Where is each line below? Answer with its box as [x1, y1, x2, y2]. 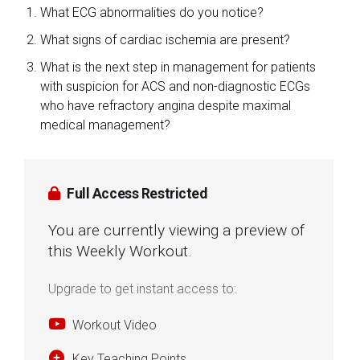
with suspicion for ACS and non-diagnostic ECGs [40, 79, 310, 94]
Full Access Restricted [63, 186, 207, 202]
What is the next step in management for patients [40, 59, 316, 75]
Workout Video [72, 317, 157, 333]
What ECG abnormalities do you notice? [40, 5, 264, 20]
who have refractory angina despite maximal [40, 98, 291, 113]
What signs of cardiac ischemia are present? [40, 32, 290, 47]
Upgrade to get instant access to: [48, 281, 236, 297]
